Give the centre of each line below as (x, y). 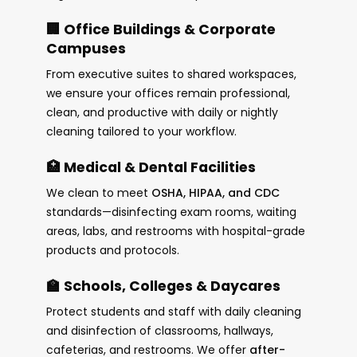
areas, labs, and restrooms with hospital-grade (175, 231)
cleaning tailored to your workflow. (141, 132)
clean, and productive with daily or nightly (162, 113)
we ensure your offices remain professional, (168, 94)
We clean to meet (98, 193)
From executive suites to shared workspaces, (171, 75)
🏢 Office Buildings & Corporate (161, 30)
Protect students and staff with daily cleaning (173, 312)
